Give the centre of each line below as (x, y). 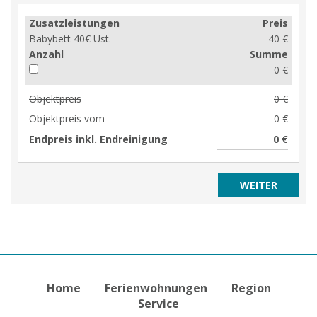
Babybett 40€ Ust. (70, 38)
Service (158, 303)
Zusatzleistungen (74, 23)
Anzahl (46, 54)
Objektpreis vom (67, 118)
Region (251, 288)
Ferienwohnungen (156, 288)
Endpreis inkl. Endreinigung (98, 139)
